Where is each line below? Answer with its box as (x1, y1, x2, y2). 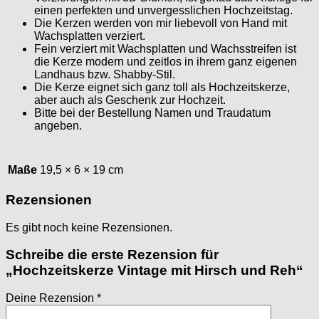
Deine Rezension (6, 292, 97, 305)
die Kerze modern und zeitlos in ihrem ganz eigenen (34, 56, 297, 68)
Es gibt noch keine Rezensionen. (6, 221, 172, 234)
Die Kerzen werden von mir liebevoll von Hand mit (34, 17, 287, 30)
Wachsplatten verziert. (34, 30, 145, 43)
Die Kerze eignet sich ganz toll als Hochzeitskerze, (34, 81, 290, 94)
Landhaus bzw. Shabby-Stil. (34, 68, 175, 81)
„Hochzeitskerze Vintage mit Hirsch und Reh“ (6, 263, 303, 278)
